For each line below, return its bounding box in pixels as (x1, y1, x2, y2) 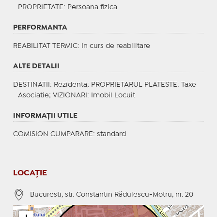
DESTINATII (13, 81, 50, 88)
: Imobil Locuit (87, 92, 135, 98)
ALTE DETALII (13, 63, 60, 69)
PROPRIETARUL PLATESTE (91, 81, 177, 88)
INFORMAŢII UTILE (13, 112, 77, 119)
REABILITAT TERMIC (13, 43, 77, 49)
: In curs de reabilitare (77, 43, 150, 49)
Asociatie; (17, 92, 53, 98)
